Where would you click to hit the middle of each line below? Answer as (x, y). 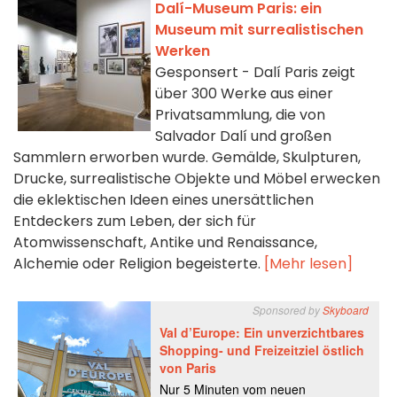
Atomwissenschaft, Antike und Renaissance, (165, 243)
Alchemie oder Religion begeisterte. (139, 264)
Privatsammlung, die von (240, 115)
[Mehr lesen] (308, 264)
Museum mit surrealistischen (259, 30)
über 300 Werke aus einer (244, 94)
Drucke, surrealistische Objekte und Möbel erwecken (197, 179)
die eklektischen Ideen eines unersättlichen (163, 200)
